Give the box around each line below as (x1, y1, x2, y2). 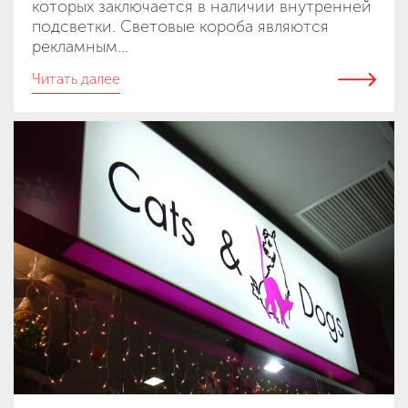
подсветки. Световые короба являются (32, 15, 329, 36)
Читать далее (32, 69, 120, 87)
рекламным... (32, 36, 128, 56)
